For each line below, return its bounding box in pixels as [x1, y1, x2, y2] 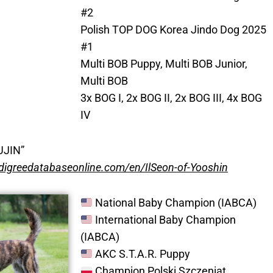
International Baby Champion [93, 213, 236, 227]
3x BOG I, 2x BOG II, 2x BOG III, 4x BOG [80, 91, 262, 105]
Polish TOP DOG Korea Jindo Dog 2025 [80, 23, 266, 37]
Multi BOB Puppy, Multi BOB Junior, [80, 57, 247, 71]
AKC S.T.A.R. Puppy [93, 247, 190, 261]
